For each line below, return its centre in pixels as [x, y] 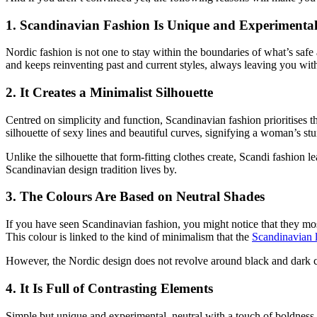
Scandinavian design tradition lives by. [91, 169]
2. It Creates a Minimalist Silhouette [109, 93]
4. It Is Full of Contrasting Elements [111, 288]
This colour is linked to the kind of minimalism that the [129, 237]
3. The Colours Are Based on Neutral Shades [135, 197]
